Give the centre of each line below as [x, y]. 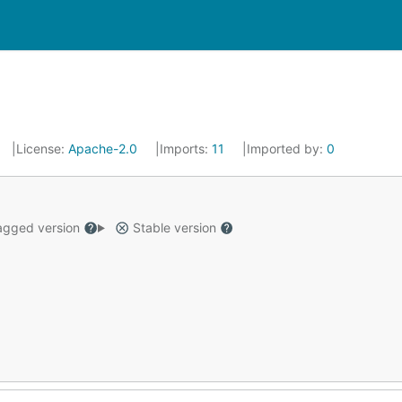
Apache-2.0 [103, 149]
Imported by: [287, 149]
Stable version [174, 227]
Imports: [186, 149]
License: [42, 149]
